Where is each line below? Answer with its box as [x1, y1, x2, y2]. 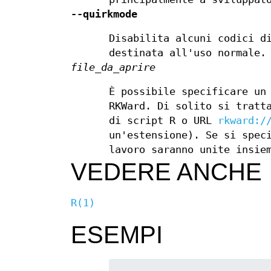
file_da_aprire [71, 62, 155, 74]
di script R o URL [109, 115, 218, 127]
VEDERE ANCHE [71, 158, 262, 186]
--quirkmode [71, 8, 137, 21]
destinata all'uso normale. [109, 47, 267, 59]
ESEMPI [71, 221, 163, 249]
